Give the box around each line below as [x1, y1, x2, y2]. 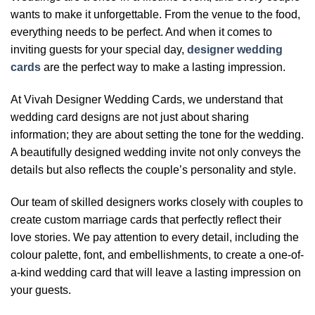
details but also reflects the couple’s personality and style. [11, 164, 296, 176]
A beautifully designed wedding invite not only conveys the [11, 146, 301, 159]
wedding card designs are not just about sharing [11, 111, 249, 124]
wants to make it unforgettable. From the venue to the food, [11, 8, 300, 21]
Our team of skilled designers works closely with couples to [11, 195, 303, 208]
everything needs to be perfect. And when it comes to [11, 26, 272, 39]
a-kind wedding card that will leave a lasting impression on [11, 266, 301, 278]
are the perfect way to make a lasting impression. [41, 61, 285, 74]
